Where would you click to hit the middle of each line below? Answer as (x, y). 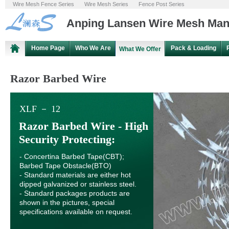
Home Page (48, 48)
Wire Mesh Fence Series (43, 4)
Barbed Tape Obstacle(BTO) (65, 166)
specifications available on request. (76, 212)
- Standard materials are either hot (75, 175)
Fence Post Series (162, 4)
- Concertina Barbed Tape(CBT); (72, 156)
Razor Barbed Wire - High (84, 126)
